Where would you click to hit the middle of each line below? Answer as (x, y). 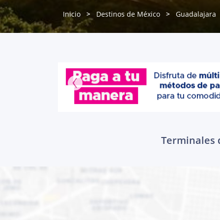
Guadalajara (196, 14)
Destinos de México (128, 14)
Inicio (72, 14)
